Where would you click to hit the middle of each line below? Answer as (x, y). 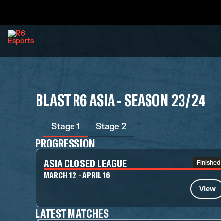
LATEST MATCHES (72, 213)
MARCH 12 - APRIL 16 (77, 175)
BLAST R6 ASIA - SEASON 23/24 (121, 100)
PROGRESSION (65, 143)
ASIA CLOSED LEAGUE (86, 163)
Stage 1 (66, 127)
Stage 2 (111, 127)
